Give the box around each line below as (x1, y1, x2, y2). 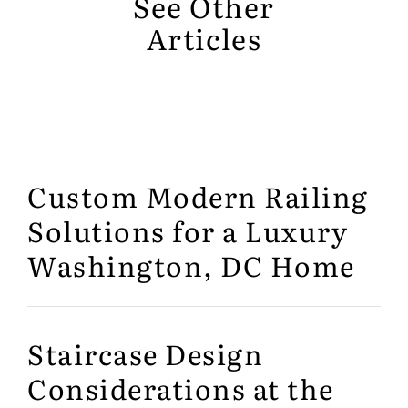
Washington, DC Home (27, 245, 355, 286)
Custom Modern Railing (27, 176, 369, 217)
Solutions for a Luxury (27, 210, 348, 251)
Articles (146, 17, 262, 60)
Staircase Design (27, 333, 263, 374)
